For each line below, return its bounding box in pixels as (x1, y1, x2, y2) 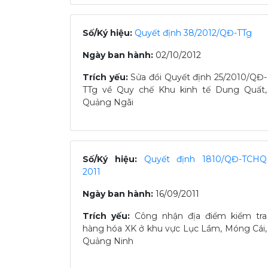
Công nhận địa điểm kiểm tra (135, 211, 267, 221)
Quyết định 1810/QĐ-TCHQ (144, 154, 267, 165)
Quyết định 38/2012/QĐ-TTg (135, 28, 252, 38)
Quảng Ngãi (83, 97, 133, 108)
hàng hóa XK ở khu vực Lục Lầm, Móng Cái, (83, 223, 267, 234)
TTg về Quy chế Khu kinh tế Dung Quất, (83, 84, 267, 95)
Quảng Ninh (83, 236, 133, 246)
